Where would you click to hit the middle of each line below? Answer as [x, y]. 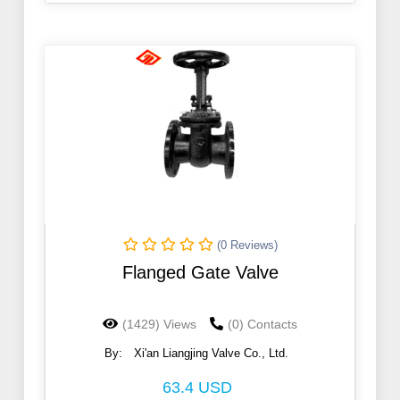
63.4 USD [197, 388]
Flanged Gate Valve [200, 273]
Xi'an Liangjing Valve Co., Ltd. [211, 354]
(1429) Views [159, 325]
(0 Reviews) [247, 246]
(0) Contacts [262, 325]
